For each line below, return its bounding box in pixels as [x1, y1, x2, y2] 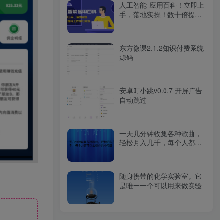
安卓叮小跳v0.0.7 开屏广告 [119, 85, 202, 95]
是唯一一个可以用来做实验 [119, 180, 202, 191]
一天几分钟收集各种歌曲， [119, 128, 202, 138]
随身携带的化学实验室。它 [119, 171, 202, 181]
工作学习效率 [119, 18, 161, 28]
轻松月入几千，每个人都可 [119, 137, 202, 148]
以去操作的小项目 [119, 147, 174, 157]
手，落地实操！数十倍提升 [119, 9, 202, 19]
